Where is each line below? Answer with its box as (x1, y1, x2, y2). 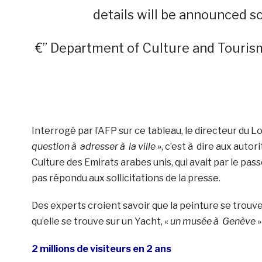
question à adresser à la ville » (31, 141, 161, 153)
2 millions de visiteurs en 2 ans (31, 243, 175, 255)
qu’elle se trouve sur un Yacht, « (31, 216, 170, 227)
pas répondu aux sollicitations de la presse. (31, 173, 220, 184)
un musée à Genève (170, 216, 256, 227)
